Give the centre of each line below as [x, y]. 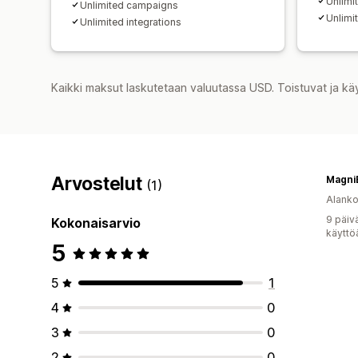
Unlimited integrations [131, 22]
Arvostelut [99, 183]
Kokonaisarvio [96, 223]
